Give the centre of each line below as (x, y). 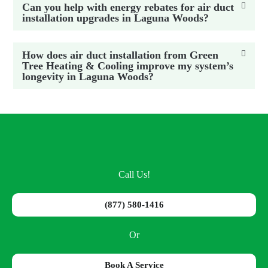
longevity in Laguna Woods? (88, 76)
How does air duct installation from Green (121, 55)
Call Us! (134, 175)
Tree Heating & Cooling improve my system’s (128, 66)
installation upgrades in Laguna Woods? (116, 18)
